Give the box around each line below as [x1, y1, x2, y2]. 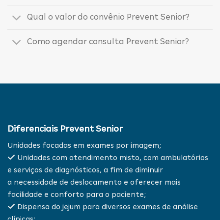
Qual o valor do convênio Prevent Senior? [27, 12, 190, 22]
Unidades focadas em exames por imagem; [7, 141, 161, 149]
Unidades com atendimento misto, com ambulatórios [15, 153, 208, 162]
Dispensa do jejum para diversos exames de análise [15, 202, 198, 211]
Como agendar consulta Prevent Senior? [27, 37, 190, 47]
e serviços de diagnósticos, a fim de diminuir [7, 165, 163, 174]
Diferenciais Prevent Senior [7, 124, 123, 134]
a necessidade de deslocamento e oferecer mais [7, 178, 181, 186]
